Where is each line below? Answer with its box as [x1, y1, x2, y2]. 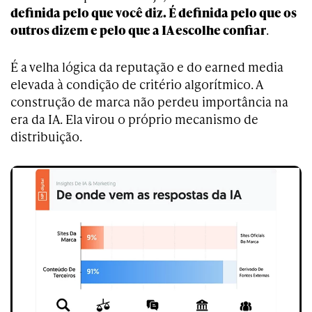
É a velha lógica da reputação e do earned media [10, 57, 283, 75]
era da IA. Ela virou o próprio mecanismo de [10, 109, 258, 127]
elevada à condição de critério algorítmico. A [10, 75, 263, 93]
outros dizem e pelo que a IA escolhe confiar [10, 20, 266, 38]
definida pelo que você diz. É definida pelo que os [10, 3, 297, 21]
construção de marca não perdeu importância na [10, 92, 288, 110]
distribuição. [10, 127, 82, 145]
